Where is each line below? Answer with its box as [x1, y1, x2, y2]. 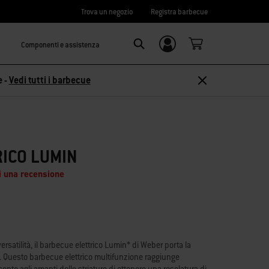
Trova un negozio [81, 7, 133, 17]
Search [138, 52, 163, 63]
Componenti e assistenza [21, 40, 100, 50]
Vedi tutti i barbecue [8, 74, 91, 86]
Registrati [157, 59, 190, 70]
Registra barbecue [151, 7, 208, 17]
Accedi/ [157, 44, 184, 55]
